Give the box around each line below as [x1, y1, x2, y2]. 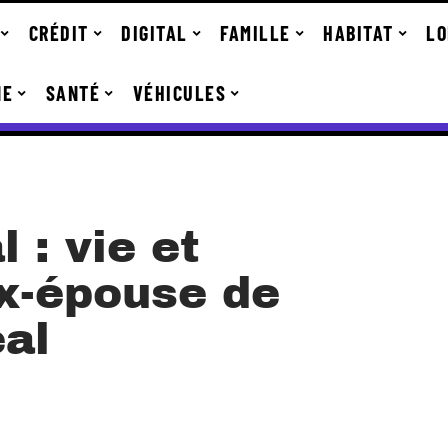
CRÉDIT [28, 21, 89, 45]
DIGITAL [121, 21, 188, 45]
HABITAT [323, 21, 394, 45]
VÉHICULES [132, 81, 227, 105]
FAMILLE [220, 21, 291, 45]
